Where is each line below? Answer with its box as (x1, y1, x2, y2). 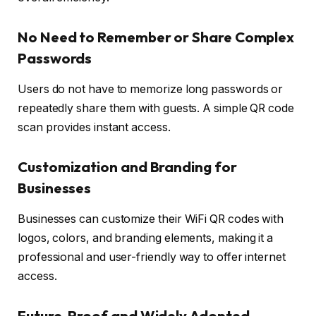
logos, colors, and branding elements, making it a (18, 231, 274, 245)
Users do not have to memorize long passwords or (18, 83, 284, 97)
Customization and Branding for (18, 157, 237, 176)
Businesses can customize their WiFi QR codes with (18, 212, 284, 226)
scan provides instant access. (18, 121, 171, 135)
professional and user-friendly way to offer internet (18, 250, 286, 265)
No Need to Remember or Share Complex (18, 28, 295, 46)
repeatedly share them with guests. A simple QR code (18, 102, 294, 116)
